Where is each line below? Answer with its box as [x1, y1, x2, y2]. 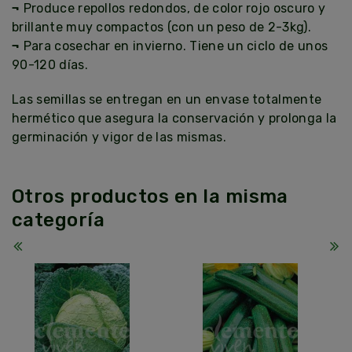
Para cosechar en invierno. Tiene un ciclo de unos [23, 38, 328, 54]
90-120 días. [12, 57, 88, 73]
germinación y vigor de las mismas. [12, 130, 226, 145]
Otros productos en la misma [12, 185, 288, 208]
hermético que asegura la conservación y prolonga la [12, 111, 337, 126]
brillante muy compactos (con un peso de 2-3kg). [12, 20, 312, 35]
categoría [12, 209, 105, 232]
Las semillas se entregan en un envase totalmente [12, 92, 322, 108]
